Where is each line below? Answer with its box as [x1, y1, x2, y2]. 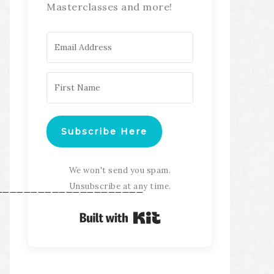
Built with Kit [160, 210, 224, 223]
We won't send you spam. [68, 165, 171, 176]
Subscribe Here [61, 126, 147, 137]
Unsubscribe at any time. [68, 181, 171, 191]
